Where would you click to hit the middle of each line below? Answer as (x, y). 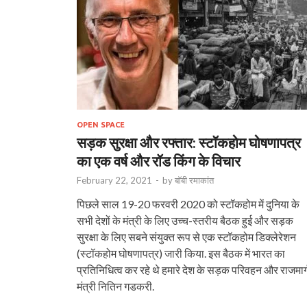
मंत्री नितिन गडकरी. (115, 286)
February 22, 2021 (114, 180)
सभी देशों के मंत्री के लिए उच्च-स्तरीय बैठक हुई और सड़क (185, 220)
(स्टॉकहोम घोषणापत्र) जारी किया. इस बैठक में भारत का (181, 253)
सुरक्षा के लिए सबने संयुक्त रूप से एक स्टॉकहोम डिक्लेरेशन (186, 236)
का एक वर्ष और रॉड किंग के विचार (159, 160)
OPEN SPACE (101, 124)
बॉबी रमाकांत (194, 180)
